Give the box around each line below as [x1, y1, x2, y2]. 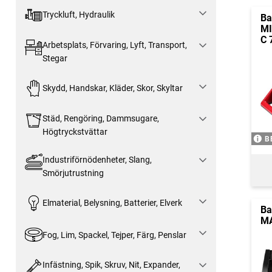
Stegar [42, 53, 67, 63]
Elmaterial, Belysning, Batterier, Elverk [42, 197, 182, 208]
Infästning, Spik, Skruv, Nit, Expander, [42, 260, 180, 270]
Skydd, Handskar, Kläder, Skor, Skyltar [42, 83, 183, 93]
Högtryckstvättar [42, 126, 107, 137]
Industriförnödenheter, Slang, [42, 154, 152, 165]
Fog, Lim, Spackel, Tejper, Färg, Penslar [42, 229, 186, 240]
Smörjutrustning [42, 168, 104, 178]
